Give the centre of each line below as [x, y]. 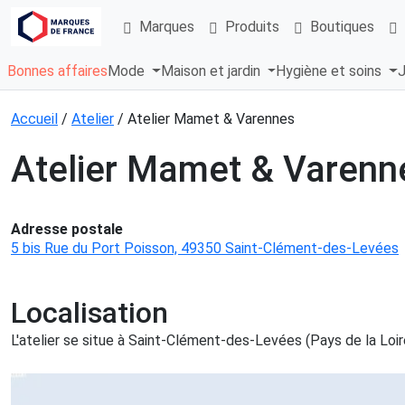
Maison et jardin [212, 71]
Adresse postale [67, 230]
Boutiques [342, 26]
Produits [252, 26]
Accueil [34, 119]
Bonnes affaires [57, 71]
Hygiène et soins [331, 71]
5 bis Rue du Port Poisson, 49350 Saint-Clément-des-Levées [205, 249]
